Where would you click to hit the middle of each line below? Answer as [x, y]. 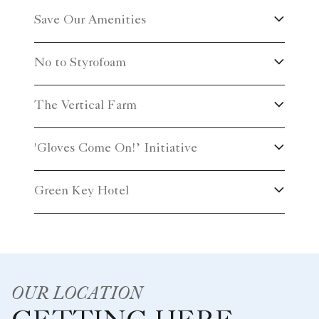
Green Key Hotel [82, 191]
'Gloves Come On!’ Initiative [116, 148]
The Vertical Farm [85, 106]
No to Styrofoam [80, 63]
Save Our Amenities [90, 20]
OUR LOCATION [77, 292]
